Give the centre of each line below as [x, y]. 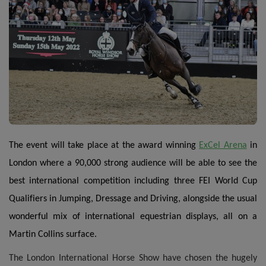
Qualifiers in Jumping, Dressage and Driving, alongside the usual [133, 199]
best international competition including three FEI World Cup [133, 181]
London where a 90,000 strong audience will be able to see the [133, 164]
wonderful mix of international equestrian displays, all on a [133, 217]
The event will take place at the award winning [104, 146]
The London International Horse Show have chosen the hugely [133, 259]
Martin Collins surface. [53, 235]
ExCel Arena [223, 146]
